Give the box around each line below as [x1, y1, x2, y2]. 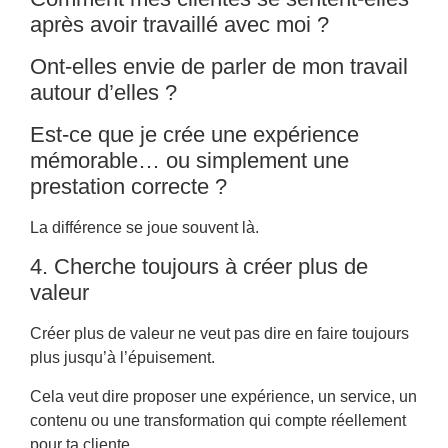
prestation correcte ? [30, 173, 227, 199]
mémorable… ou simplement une [30, 147, 349, 173]
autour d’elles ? [30, 79, 177, 105]
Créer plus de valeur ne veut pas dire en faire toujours [30, 325, 409, 343]
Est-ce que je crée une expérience [30, 121, 359, 147]
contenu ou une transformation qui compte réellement [30, 411, 406, 429]
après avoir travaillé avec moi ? [30, 11, 329, 37]
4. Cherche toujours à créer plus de [30, 254, 368, 280]
